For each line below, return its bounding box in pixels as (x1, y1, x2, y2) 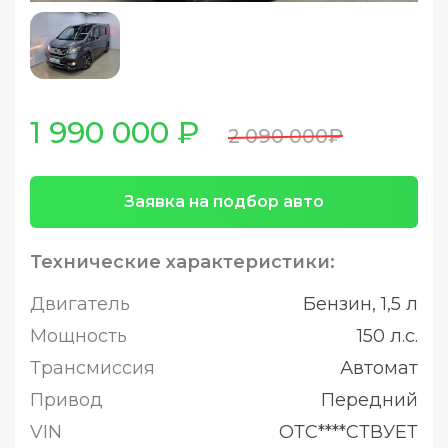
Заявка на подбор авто (124, 192, 324, 211)
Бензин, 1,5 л (303, 293, 418, 315)
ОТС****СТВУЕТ (279, 421, 418, 443)
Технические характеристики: (30, 251, 335, 273)
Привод (30, 389, 103, 411)
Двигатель (30, 293, 130, 315)
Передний (321, 389, 418, 411)
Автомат (340, 357, 418, 379)
